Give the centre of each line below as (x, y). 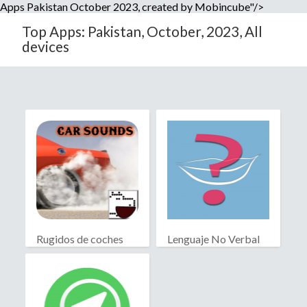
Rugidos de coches (80, 239)
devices (46, 46)
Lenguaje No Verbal (213, 239)
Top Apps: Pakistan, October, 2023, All (142, 31)
